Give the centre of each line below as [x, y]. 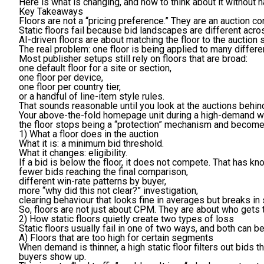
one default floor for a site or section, [95, 68]
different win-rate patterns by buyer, [93, 181]
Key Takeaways [51, 12]
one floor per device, [61, 78]
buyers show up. [52, 257]
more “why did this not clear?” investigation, [108, 191]
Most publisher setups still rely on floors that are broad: [133, 59]
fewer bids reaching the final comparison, [103, 172]
